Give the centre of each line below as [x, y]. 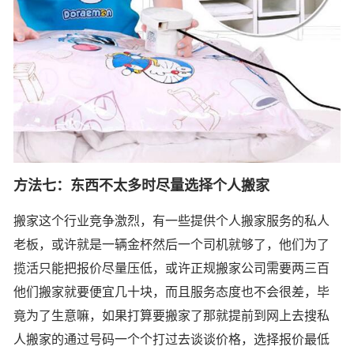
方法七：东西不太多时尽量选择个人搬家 [141, 185]
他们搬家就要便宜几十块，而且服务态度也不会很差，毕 [171, 292]
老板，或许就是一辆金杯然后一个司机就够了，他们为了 [171, 244]
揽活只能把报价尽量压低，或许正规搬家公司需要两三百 [171, 268]
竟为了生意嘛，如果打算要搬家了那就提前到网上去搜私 [171, 315]
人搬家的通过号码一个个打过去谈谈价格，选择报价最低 [171, 339]
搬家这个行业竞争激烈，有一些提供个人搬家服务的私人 [171, 220]
